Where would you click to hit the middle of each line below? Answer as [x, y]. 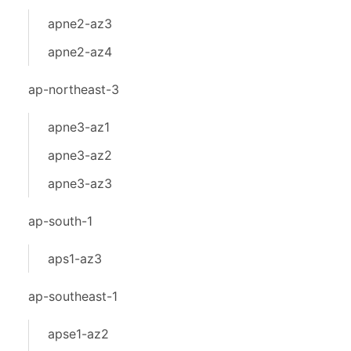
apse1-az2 [78, 334]
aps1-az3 [75, 259]
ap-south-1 [60, 221]
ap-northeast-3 [74, 89]
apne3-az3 [80, 183]
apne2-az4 [80, 52]
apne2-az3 [80, 24]
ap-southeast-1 [73, 296]
